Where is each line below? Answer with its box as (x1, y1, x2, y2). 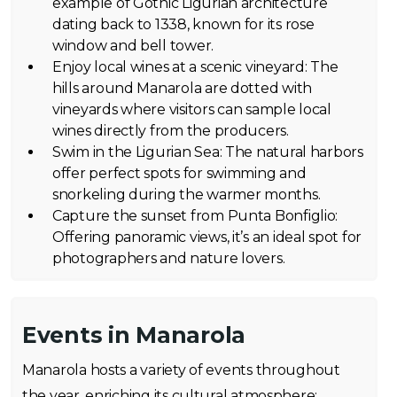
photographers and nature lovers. (52, 250, 285, 268)
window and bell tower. (52, 37, 214, 55)
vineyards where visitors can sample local (52, 101, 331, 119)
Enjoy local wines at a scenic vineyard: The (52, 58, 339, 76)
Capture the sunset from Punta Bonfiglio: (52, 207, 339, 225)
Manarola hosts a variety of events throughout (22, 362, 340, 379)
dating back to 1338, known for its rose (52, 16, 315, 34)
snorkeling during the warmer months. (52, 186, 321, 204)
